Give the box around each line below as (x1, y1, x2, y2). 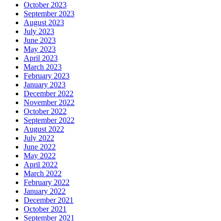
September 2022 (24, 116, 74, 125)
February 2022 (24, 178, 70, 187)
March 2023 (24, 63, 62, 72)
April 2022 (24, 160, 58, 169)
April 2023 (24, 54, 58, 63)
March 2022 (24, 169, 62, 178)
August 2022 (24, 125, 64, 134)
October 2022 (24, 107, 67, 116)
